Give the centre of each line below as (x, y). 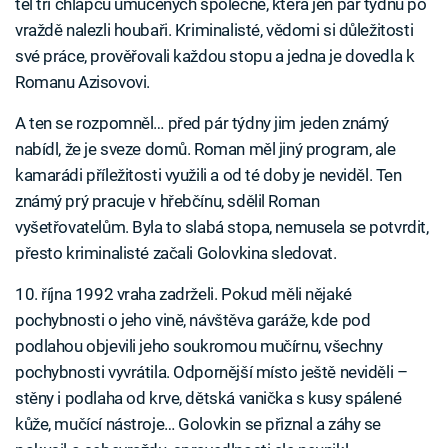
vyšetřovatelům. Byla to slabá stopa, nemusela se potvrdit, (222, 226)
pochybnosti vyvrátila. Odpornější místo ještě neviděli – (211, 371)
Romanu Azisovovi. (82, 81)
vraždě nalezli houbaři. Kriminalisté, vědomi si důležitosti (214, 29)
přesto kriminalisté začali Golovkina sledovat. (176, 252)
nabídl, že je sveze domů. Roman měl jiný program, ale (205, 148)
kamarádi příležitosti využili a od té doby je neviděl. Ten (208, 174)
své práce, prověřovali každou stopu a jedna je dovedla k (215, 55)
